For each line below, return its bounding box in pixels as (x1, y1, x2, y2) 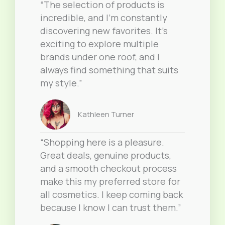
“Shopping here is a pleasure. (40, 136, 164, 149)
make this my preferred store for (40, 175, 180, 188)
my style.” (40, 77, 82, 89)
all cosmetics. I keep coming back (40, 188, 183, 201)
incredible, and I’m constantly (40, 12, 167, 24)
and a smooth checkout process (40, 162, 177, 175)
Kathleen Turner (78, 109, 134, 120)
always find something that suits (40, 64, 178, 76)
